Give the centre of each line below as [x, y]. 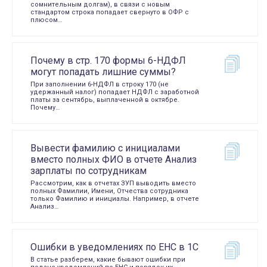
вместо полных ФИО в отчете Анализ [114, 159]
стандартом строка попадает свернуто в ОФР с [110, 12]
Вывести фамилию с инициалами [105, 148]
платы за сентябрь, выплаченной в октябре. [105, 100]
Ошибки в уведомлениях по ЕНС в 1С [114, 247]
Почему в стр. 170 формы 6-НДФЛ [108, 60]
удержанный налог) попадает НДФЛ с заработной [115, 92]
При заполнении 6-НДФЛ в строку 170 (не [100, 84]
